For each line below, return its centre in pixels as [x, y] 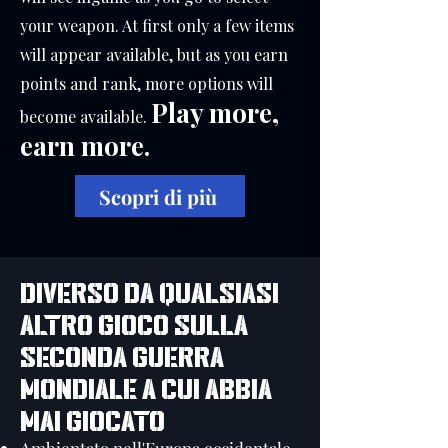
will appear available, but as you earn [154, 54]
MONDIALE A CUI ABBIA [146, 389]
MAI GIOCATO [92, 421]
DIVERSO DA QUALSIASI [149, 293]
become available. [85, 116]
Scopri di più [158, 196]
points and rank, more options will [146, 83]
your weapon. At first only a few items [157, 25]
